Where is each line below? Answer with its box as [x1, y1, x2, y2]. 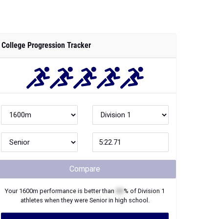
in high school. [107, 197, 150, 204]
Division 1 [138, 187, 165, 195]
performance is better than [38, 187, 116, 195]
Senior [89, 197, 107, 204]
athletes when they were [20, 197, 89, 204]
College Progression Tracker [1, 41, 91, 50]
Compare [69, 164, 100, 174]
